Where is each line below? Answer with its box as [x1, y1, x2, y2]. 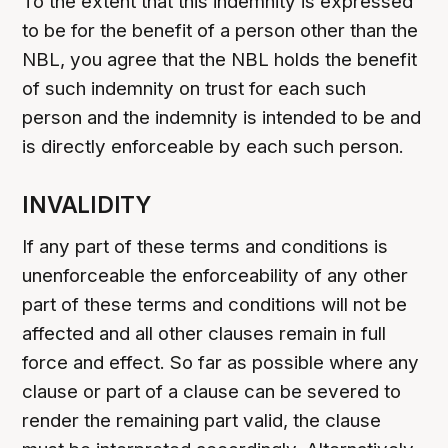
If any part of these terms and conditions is [22, 235, 389, 259]
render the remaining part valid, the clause [22, 409, 382, 433]
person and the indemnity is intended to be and [22, 106, 422, 130]
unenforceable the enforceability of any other [22, 264, 409, 288]
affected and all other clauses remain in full [22, 322, 387, 346]
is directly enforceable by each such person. [22, 135, 405, 159]
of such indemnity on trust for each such [22, 77, 367, 101]
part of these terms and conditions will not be [22, 293, 408, 317]
